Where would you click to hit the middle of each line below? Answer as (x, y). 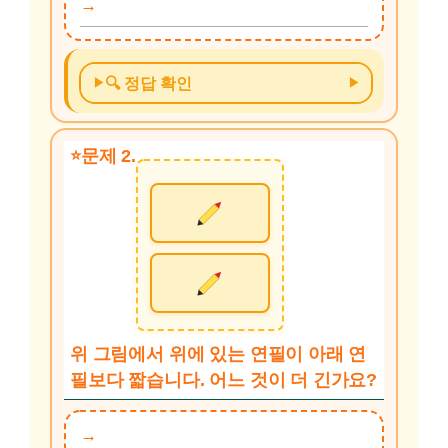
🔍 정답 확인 (148, 83)
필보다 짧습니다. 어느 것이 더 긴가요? (224, 380)
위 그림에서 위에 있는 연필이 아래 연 (218, 354)
